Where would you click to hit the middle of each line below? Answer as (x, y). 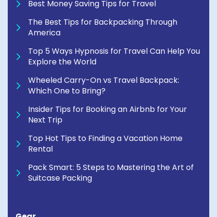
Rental (40, 149)
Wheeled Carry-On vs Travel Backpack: (104, 80)
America (44, 33)
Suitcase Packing (60, 178)
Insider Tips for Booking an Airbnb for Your (108, 109)
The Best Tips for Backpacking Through (103, 22)
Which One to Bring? (67, 91)
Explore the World (62, 62)
